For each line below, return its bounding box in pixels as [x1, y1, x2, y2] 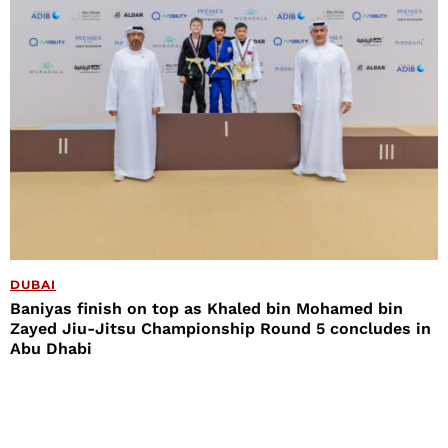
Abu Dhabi [10, 339, 92, 359]
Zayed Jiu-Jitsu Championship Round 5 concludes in [10, 319, 431, 339]
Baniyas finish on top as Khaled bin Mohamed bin [10, 299, 403, 319]
